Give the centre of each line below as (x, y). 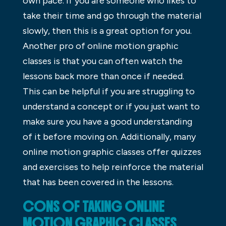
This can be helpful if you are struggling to (108, 91)
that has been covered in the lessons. (98, 182)
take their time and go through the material (112, 15)
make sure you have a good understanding (107, 121)
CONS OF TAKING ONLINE (93, 207)
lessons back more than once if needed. (103, 76)
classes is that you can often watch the (102, 61)
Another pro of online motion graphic (100, 46)
